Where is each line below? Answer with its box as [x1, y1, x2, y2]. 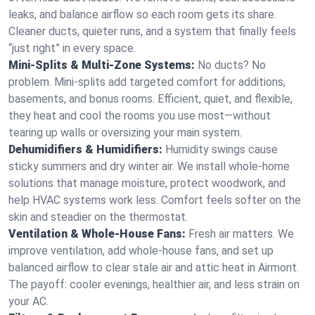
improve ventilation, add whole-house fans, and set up [8, 244, 274, 257]
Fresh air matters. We [188, 227, 294, 240]
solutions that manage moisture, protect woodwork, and [8, 176, 285, 190]
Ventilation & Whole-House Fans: [8, 227, 186, 240]
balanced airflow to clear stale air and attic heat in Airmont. [8, 261, 299, 274]
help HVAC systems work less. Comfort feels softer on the [8, 193, 301, 207]
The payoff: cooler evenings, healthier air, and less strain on [8, 278, 300, 291]
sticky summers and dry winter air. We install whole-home [8, 160, 290, 173]
